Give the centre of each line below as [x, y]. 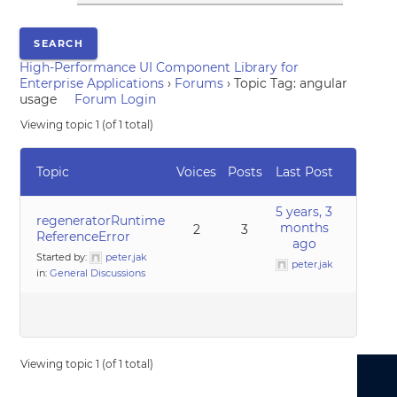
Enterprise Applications [92, 83]
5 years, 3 [304, 212]
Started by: [63, 257]
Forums [199, 83]
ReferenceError [84, 237]
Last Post [304, 172]
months [304, 228]
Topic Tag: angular [291, 83]
